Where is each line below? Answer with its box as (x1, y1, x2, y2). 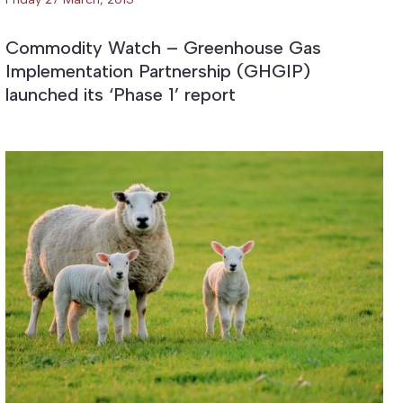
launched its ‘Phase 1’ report (4, 83, 236, 105)
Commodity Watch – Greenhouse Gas (4, 36, 321, 58)
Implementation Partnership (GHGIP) (4, 59, 310, 82)
